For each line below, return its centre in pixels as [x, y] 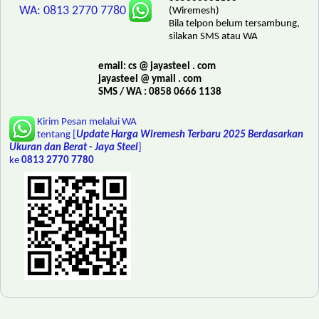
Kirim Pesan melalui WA [87, 122]
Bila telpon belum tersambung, [234, 24]
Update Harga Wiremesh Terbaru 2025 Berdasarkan [190, 135]
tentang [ [57, 135]
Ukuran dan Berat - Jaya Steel [74, 148]
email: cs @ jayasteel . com [157, 67]
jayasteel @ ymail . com [150, 80]
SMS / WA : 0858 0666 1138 [159, 93]
